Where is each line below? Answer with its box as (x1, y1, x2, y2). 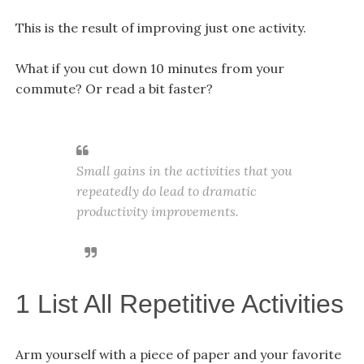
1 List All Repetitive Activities (15, 288, 344, 318)
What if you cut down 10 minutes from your (15, 59, 284, 76)
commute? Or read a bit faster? (15, 80, 213, 97)
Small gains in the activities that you (76, 162, 292, 179)
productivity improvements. (76, 202, 239, 219)
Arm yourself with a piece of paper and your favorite (15, 345, 341, 362)
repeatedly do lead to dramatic (76, 182, 257, 199)
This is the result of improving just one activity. (15, 19, 306, 36)
